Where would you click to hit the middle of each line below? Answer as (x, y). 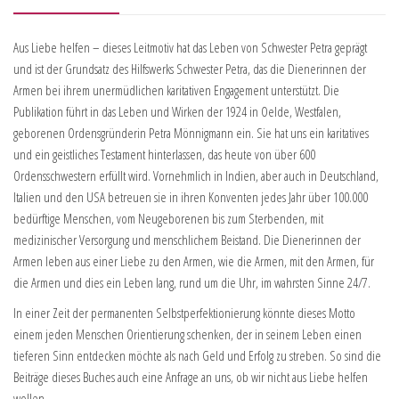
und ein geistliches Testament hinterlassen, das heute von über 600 (164, 155)
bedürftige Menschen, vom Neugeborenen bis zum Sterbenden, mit (168, 219)
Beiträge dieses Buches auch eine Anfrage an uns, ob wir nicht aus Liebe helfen (191, 377)
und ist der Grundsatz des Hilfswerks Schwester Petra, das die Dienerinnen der (190, 69)
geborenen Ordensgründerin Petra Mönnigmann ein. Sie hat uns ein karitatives (191, 133)
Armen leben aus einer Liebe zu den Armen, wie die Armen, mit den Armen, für (194, 261)
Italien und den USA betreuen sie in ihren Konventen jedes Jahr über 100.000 (191, 197)
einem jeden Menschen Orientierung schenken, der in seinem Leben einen (187, 334)
